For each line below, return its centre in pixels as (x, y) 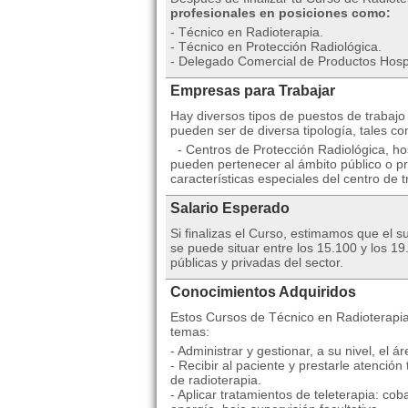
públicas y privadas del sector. (257, 262)
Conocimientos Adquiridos (263, 292)
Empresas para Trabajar (253, 91)
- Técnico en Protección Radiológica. (276, 46)
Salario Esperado (230, 208)
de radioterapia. (216, 380)
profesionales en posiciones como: (280, 13)
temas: (190, 331)
